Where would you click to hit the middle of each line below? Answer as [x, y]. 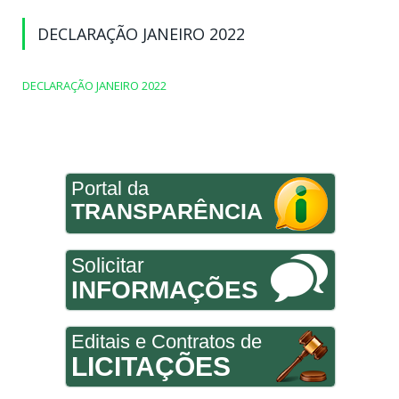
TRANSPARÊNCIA [167, 212]
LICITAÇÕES [151, 367]
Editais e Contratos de [166, 342]
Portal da [110, 189]
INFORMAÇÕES [164, 290]
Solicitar [107, 266]
